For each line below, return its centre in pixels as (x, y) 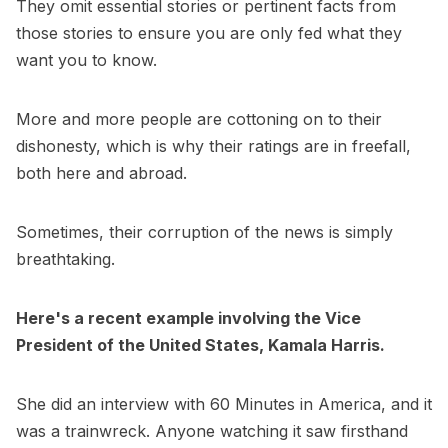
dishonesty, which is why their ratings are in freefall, (213, 146)
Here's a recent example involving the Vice (188, 318)
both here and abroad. (101, 173)
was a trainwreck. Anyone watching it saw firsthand (212, 431)
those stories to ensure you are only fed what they (209, 33)
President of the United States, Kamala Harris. (200, 345)
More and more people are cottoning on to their (199, 119)
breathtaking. (65, 259)
